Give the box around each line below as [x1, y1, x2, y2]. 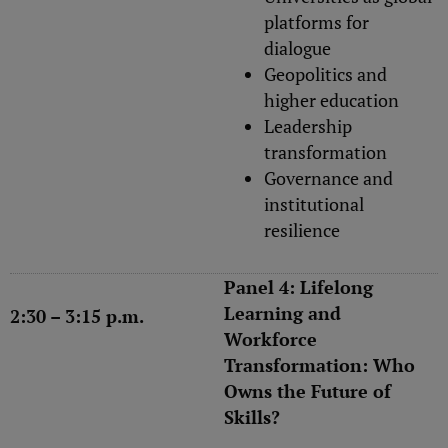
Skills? [224, 404, 280, 429]
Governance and [264, 165, 393, 190]
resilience [264, 217, 340, 242]
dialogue [264, 35, 331, 60]
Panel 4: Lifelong [224, 274, 373, 299]
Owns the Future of [224, 378, 391, 403]
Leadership [264, 113, 352, 138]
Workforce [224, 326, 317, 351]
